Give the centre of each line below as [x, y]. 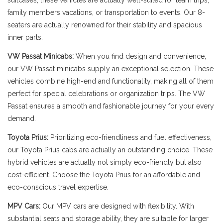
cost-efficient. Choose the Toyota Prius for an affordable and [104, 175]
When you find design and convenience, [141, 56]
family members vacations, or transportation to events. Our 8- [106, 12]
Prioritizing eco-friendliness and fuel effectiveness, [130, 137]
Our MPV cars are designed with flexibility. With [117, 206]
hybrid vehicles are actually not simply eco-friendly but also [105, 162]
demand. [22, 118]
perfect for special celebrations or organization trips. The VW [106, 94]
